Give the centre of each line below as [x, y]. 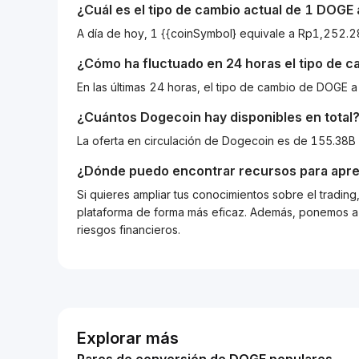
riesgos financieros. [129, 230]
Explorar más [128, 338]
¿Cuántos [109, 117]
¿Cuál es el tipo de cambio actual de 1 [197, 10]
